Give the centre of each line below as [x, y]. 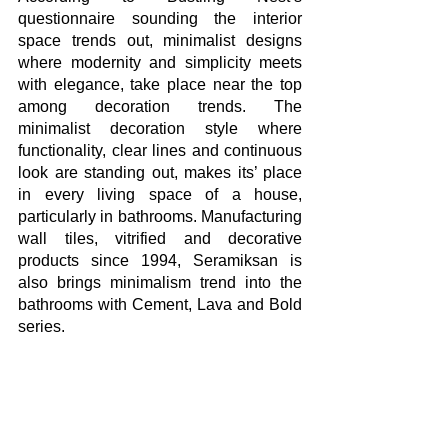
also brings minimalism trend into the [160, 282]
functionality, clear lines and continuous [160, 150]
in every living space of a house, [160, 194]
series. [43, 326]
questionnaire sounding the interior [160, 18]
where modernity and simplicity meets [160, 62]
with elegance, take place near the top [160, 84]
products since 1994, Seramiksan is [160, 260]
